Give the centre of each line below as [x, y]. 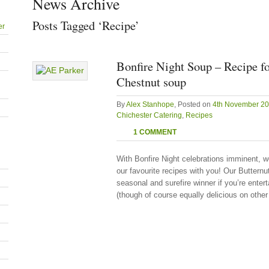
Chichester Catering [149, 115]
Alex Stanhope [150, 104]
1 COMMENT [155, 132]
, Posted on [193, 104]
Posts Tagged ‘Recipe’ [86, 25]
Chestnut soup [151, 82]
